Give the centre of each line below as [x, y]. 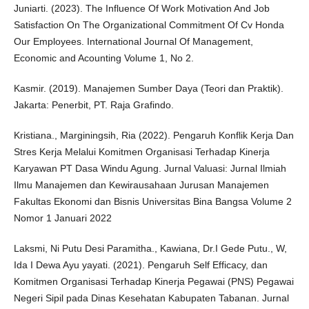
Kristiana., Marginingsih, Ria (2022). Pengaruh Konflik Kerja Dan [153, 136]
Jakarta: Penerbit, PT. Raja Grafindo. [93, 105]
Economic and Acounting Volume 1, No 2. [103, 58]
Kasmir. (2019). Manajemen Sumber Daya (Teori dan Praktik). [148, 89]
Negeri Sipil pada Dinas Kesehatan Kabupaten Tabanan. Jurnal [151, 298]
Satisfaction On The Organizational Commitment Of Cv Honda [149, 25]
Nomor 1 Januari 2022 [62, 218]
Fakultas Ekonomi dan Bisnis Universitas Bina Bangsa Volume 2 [152, 202]
